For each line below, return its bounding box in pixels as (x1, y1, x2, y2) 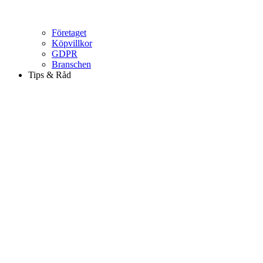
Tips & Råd (28, 70, 71, 80)
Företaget (52, 28, 86, 38)
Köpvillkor (52, 38, 92, 48)
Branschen (52, 59, 91, 69)
